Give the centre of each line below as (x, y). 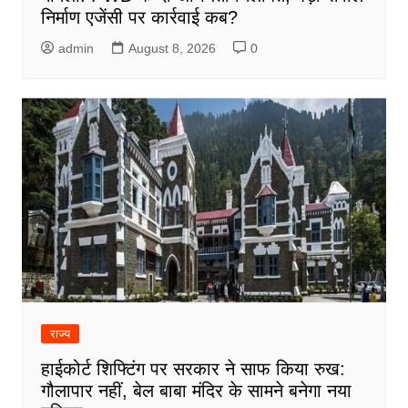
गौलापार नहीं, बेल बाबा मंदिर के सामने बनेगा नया (196, 390)
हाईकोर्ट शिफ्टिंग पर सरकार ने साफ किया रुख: (193, 368)
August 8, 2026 (172, 48)
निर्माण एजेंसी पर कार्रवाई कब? (139, 17)
